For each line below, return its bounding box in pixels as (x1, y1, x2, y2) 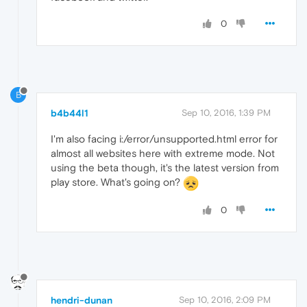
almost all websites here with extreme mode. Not (51, 147, 275, 160)
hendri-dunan (51, 294, 112, 306)
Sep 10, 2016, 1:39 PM (182, 108, 271, 119)
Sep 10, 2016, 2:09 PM (179, 294, 271, 305)
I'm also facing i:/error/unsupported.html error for (51, 133, 278, 145)
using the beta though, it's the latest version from (51, 162, 279, 174)
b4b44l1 (51, 108, 88, 119)
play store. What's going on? (51, 176, 183, 188)
